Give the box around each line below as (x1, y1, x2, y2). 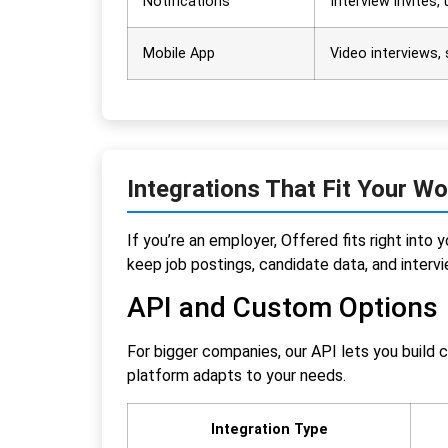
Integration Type (210, 420, 328, 438)
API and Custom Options (127, 291, 438, 325)
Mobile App (143, 45, 215, 63)
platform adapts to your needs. (127, 366, 346, 386)
